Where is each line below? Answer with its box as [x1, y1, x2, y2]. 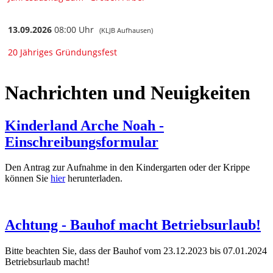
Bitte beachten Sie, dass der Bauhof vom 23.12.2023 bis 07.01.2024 [5, 246, 267, 257]
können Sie [5, 173, 51, 184]
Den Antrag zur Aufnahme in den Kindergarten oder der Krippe [5, 162, 250, 173]
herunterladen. [65, 173, 122, 184]
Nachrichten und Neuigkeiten [5, 82, 250, 104]
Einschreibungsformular [5, 133, 158, 150]
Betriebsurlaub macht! [5, 257, 90, 268]
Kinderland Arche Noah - [5, 117, 164, 133]
